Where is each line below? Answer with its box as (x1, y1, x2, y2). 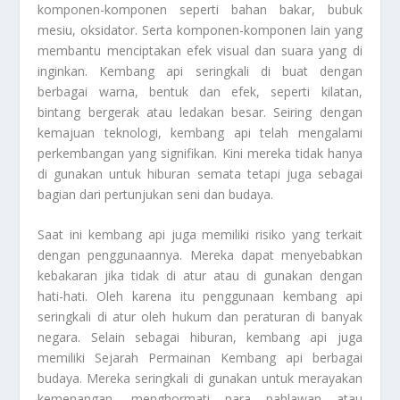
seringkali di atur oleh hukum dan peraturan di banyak (37, 307, 362, 325)
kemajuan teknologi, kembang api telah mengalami (37, 123, 362, 141)
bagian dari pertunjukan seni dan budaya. (37, 185, 274, 203)
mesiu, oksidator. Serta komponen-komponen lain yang (37, 21, 362, 38)
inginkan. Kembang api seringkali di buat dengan (37, 62, 362, 79)
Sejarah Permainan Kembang (95, 348, 276, 366)
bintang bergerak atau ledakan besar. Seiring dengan (37, 103, 362, 121)
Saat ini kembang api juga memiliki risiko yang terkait (37, 225, 362, 243)
